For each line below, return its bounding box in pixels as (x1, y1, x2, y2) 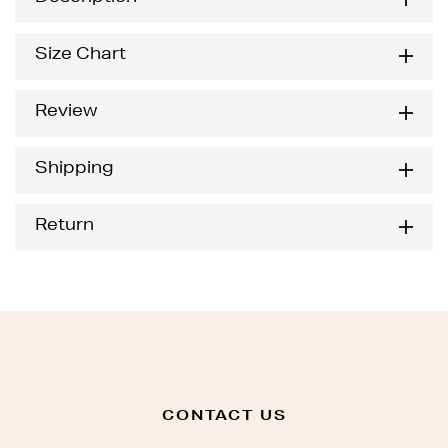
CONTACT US (161, 410, 287, 425)
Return (35, 219, 94, 236)
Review (35, 105, 97, 122)
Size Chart (35, 48, 126, 65)
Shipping (35, 162, 113, 179)
